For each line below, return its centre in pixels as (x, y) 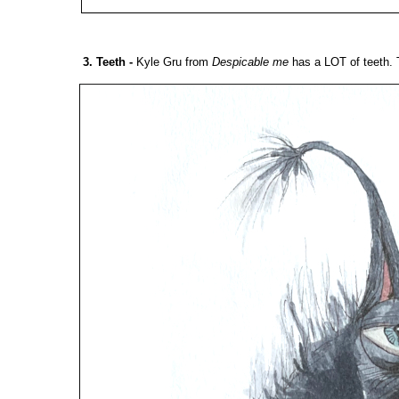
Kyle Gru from (174, 62)
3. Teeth (104, 62)
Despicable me (250, 62)
